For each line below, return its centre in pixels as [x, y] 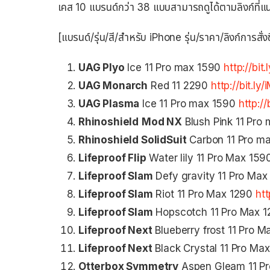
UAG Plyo [102, 67]
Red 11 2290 [179, 85]
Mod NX [162, 121]
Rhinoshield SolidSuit [133, 140]
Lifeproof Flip [112, 158]
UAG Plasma [109, 103]
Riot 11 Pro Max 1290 [204, 194]
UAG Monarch [113, 85]
